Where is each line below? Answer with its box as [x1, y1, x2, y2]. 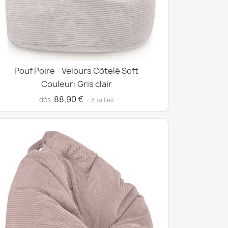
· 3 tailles [85, 96, 114, 104]
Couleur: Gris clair [41, 78, 112, 90]
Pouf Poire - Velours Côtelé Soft [14, 65, 138, 76]
